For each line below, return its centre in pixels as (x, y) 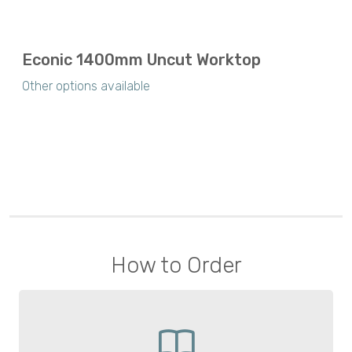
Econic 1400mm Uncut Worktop (141, 59)
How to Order (176, 265)
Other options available (86, 86)
